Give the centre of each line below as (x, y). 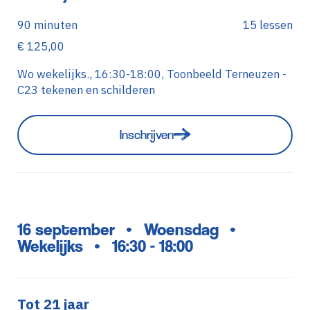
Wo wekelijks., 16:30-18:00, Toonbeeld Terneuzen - (152, 74)
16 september (66, 229)
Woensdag (181, 229)
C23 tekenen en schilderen (86, 90)
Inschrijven (146, 135)
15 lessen (268, 25)
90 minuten (47, 25)
